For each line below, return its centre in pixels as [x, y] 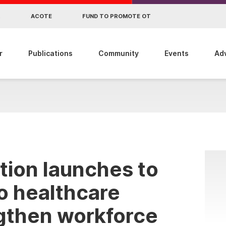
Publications [50, 53]
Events [176, 53]
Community [118, 53]
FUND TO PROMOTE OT [117, 16]
